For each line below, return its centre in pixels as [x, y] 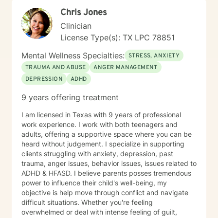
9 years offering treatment [70, 97]
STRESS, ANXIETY [154, 56]
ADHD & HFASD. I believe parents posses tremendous [106, 173]
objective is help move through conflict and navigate [105, 192]
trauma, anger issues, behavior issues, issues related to [109, 163]
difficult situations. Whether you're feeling [51, 202]
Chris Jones [84, 13]
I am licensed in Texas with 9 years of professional [101, 115]
